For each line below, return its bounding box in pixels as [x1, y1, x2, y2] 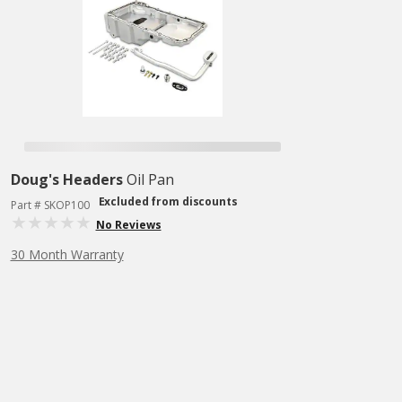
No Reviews [95, 217, 162, 232]
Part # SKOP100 [10, 197, 90, 213]
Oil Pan [126, 170, 174, 189]
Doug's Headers [10, 170, 123, 189]
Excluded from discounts [98, 194, 238, 209]
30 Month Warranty [10, 246, 124, 263]
